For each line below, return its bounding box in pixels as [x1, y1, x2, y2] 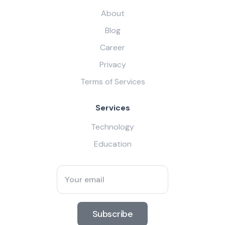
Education [93, 139, 132, 150]
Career [100, 42, 125, 53]
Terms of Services [80, 76, 145, 87]
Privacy [99, 59, 126, 70]
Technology [91, 122, 134, 133]
